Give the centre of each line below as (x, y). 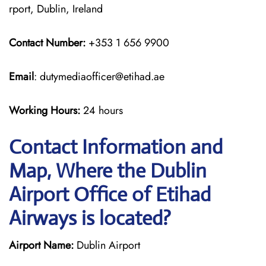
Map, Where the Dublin (108, 171)
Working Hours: (46, 110)
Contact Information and (116, 147)
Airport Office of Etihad (110, 194)
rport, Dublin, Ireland (56, 9)
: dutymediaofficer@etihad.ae (99, 77)
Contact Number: (47, 43)
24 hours (103, 110)
